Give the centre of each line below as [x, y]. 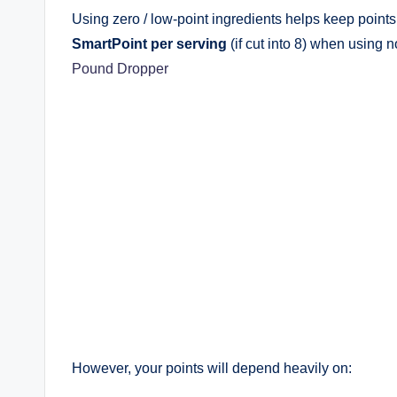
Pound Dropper [120, 69]
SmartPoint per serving [149, 44]
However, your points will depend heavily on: [212, 369]
